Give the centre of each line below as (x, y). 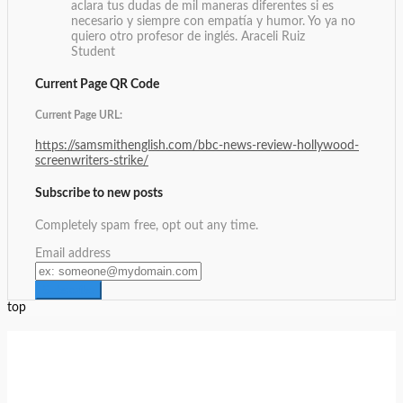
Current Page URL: (79, 115)
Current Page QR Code (97, 84)
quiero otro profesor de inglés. (156, 36)
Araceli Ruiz (273, 36)
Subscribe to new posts (99, 193)
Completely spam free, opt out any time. (147, 225)
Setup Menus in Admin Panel (201, 394)
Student (93, 52)
